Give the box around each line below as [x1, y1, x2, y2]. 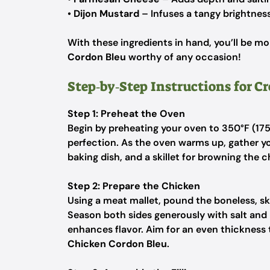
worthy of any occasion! [126, 51, 241, 63]
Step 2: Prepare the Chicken [67, 180, 200, 192]
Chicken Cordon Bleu [67, 237, 167, 250]
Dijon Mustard [74, 7, 139, 20]
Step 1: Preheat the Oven [67, 107, 185, 120]
